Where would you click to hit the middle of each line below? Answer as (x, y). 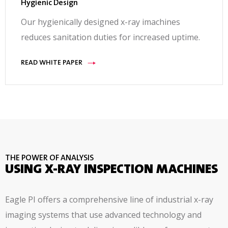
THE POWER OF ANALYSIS (49, 159)
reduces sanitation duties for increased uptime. (110, 37)
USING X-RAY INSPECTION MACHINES (111, 170)
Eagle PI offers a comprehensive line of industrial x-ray (109, 200)
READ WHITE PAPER (52, 63)
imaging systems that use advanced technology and (103, 215)
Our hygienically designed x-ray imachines (101, 22)
